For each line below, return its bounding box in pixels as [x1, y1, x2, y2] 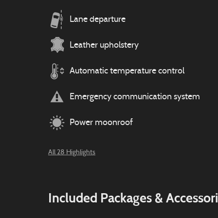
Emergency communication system [70, 92, 200, 102]
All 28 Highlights [48, 149, 95, 156]
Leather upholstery [70, 40, 139, 50]
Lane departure [70, 15, 126, 24]
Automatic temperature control [70, 66, 184, 76]
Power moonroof [70, 118, 133, 127]
